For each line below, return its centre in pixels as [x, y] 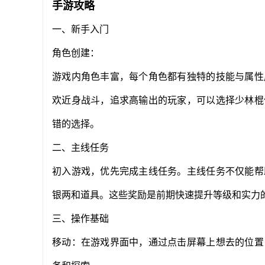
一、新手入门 [80, 29]
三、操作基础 [80, 219]
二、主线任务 [80, 148]
